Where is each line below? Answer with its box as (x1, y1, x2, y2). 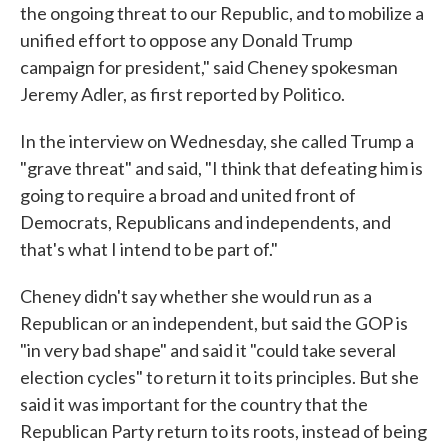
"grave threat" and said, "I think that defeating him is (20, 157, 423, 180)
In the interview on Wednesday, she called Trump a (20, 130, 414, 153)
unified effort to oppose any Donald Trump (20, 29, 353, 52)
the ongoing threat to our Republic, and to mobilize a (20, 2, 424, 25)
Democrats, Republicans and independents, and (20, 211, 391, 234)
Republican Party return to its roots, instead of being (20, 420, 427, 443)
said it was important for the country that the (20, 393, 368, 416)
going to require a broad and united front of (20, 184, 356, 207)
